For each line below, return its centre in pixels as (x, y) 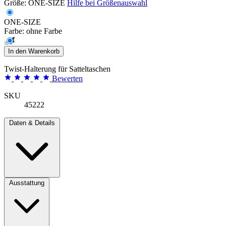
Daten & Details (32, 123)
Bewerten (67, 78)
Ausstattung (27, 183)
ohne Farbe (44, 31)
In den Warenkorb (34, 51)
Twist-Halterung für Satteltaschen (57, 69)
